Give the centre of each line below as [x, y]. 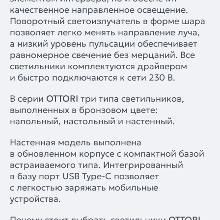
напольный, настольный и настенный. [94, 121]
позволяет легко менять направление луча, [105, 32]
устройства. [35, 198]
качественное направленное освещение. [99, 9]
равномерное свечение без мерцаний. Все [102, 55]
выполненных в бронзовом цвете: [84, 110]
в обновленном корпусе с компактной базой [107, 153]
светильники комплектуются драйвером [98, 66]
